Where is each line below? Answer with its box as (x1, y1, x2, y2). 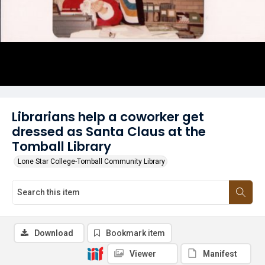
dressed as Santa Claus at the (12, 122, 206, 141)
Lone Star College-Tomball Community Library (18, 157, 165, 166)
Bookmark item (106, 228, 165, 238)
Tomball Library (12, 137, 111, 156)
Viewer (130, 249, 156, 258)
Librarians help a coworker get (12, 108, 204, 126)
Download (34, 228, 73, 238)
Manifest (203, 249, 237, 258)
